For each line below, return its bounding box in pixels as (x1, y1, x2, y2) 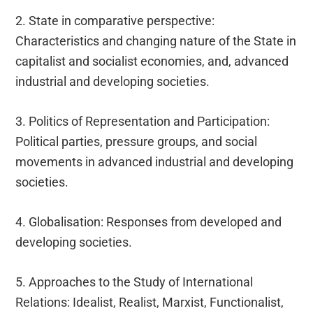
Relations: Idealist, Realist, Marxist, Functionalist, (15, 294, 284, 310)
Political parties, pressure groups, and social (15, 133, 258, 149)
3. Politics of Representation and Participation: (15, 113, 270, 129)
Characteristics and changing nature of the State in (15, 33, 297, 48)
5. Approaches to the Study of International (15, 274, 254, 289)
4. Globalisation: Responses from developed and (15, 214, 282, 229)
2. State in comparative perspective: (15, 13, 215, 28)
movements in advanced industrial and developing (15, 154, 294, 169)
